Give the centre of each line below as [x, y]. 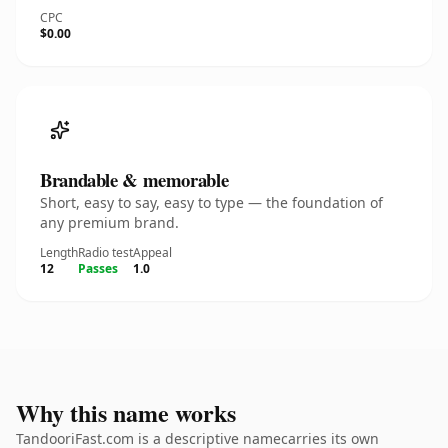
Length [59, 252]
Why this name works [126, 412]
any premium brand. [109, 222]
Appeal [152, 252]
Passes [98, 268]
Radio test [105, 252]
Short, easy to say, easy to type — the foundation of [211, 202]
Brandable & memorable [134, 179]
